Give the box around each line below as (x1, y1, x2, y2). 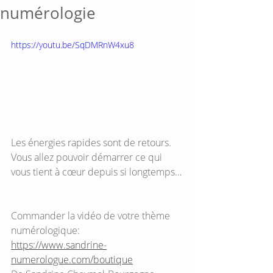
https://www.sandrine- (11, 238, 107, 252)
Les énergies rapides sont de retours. (11, 136, 174, 150)
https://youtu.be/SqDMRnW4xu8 (11, 38, 134, 51)
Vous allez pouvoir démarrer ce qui (11, 151, 165, 165)
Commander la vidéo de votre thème (11, 209, 172, 223)
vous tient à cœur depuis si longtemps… (11, 165, 184, 179)
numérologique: (11, 224, 82, 238)
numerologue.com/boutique (11, 253, 133, 267)
